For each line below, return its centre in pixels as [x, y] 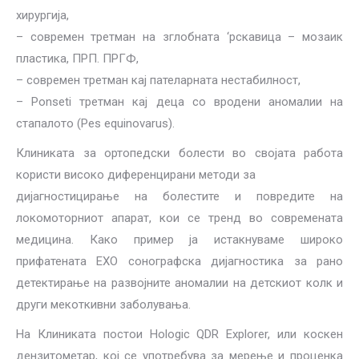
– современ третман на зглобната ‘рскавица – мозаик [179, 37]
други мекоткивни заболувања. [103, 305]
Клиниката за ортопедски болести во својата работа [179, 153]
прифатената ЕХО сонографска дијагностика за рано [179, 261]
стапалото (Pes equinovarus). [95, 123]
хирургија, [42, 15]
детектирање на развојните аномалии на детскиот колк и [179, 283]
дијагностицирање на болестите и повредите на [179, 196]
